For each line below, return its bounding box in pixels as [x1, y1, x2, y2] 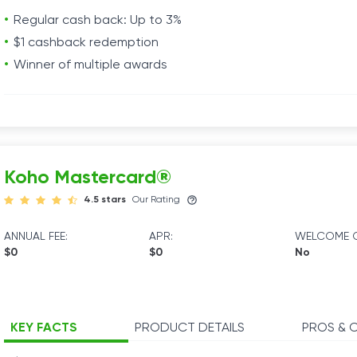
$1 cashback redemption [14, 37, 159, 49]
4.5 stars [84, 195, 126, 205]
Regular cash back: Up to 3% [14, 14, 182, 27]
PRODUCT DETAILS [135, 322, 245, 335]
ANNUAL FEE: [4, 231, 68, 242]
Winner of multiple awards [14, 59, 167, 72]
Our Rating [132, 195, 180, 205]
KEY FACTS [10, 322, 77, 335]
